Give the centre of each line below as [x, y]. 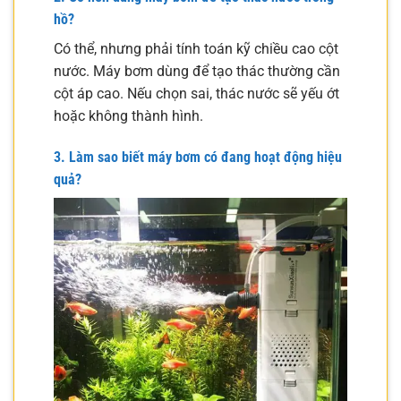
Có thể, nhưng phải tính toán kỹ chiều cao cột [196, 49]
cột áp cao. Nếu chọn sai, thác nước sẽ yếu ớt [196, 94]
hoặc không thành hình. [128, 116]
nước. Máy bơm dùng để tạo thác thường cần [197, 72]
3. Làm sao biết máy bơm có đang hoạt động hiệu [198, 158]
